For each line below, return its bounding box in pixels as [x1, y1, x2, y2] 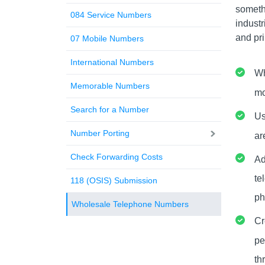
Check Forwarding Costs [70, 152, 163, 161]
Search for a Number [70, 105, 149, 114]
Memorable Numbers [70, 81, 150, 91]
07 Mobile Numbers [70, 34, 144, 43]
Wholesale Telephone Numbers [72, 199, 189, 209]
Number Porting [70, 128, 130, 138]
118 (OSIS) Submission [70, 176, 157, 185]
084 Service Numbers [70, 10, 151, 20]
